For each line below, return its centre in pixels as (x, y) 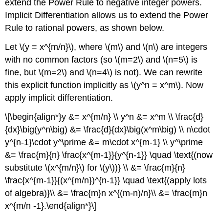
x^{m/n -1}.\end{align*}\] (51, 206)
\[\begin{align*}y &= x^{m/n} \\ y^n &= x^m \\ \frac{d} (104, 117)
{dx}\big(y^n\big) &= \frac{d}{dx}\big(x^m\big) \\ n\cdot (108, 129)
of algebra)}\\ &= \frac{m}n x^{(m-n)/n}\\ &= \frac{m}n (106, 193)
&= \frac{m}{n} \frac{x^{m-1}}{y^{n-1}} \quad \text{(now (109, 155)
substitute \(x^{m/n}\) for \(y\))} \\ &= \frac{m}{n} (95, 167)
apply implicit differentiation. (59, 98)
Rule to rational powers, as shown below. (85, 28)
